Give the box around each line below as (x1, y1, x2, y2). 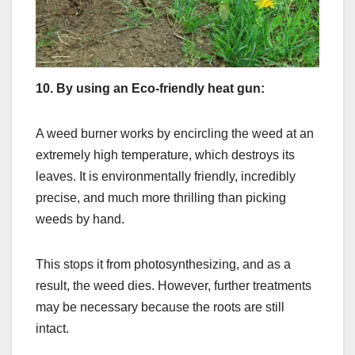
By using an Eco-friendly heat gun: (56, 82, 265, 96)
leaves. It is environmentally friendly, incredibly (36, 170, 296, 184)
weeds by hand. (36, 212, 124, 227)
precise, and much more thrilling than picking (36, 191, 286, 205)
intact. (36, 322, 69, 336)
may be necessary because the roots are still (36, 300, 284, 315)
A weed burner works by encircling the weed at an (36, 127, 314, 141)
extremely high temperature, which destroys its (36, 148, 295, 162)
